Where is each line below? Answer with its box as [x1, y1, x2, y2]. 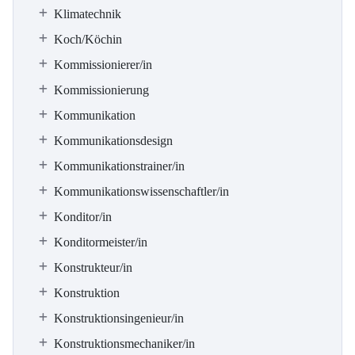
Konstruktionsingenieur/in [54, 311, 184, 325]
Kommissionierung [54, 83, 149, 97]
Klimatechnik [54, 7, 121, 21]
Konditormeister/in [54, 235, 147, 249]
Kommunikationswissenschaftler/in [54, 185, 229, 198]
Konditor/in [54, 210, 112, 223]
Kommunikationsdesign [54, 134, 173, 147]
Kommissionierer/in [54, 58, 152, 71]
